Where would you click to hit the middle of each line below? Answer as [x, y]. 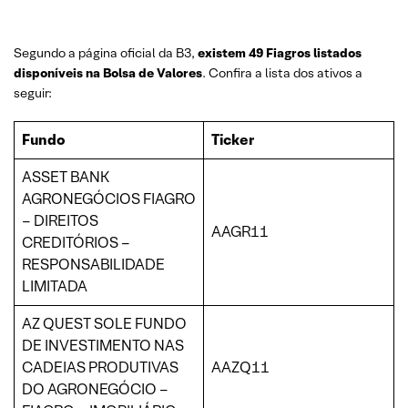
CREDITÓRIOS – [76, 242]
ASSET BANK [66, 177]
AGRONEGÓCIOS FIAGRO [109, 199]
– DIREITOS [60, 220]
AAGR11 [240, 231]
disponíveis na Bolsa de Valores [108, 72]
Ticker [233, 139]
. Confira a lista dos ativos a [282, 72]
